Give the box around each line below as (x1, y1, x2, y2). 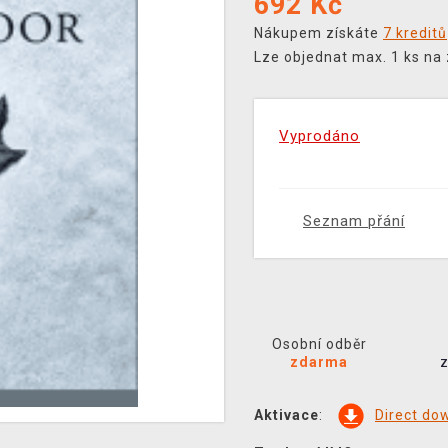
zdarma (290, 354, 349, 370)
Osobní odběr (271, 336, 367, 352)
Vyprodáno (279, 127, 360, 145)
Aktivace (254, 406, 319, 423)
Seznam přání (303, 212, 405, 230)
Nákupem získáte (254, 25, 383, 41)
